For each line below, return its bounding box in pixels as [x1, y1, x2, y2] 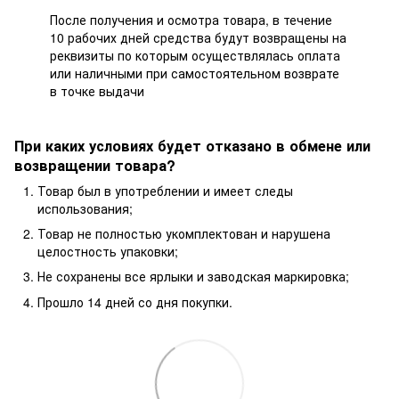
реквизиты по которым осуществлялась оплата [50, 45, 340, 64]
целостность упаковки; [37, 242, 178, 261]
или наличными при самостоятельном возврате [50, 63, 339, 82]
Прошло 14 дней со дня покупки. [37, 292, 232, 311]
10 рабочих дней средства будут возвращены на [50, 28, 346, 46]
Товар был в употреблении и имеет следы [37, 181, 293, 199]
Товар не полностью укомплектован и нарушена [37, 224, 330, 243]
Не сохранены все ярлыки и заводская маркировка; [37, 267, 349, 286]
